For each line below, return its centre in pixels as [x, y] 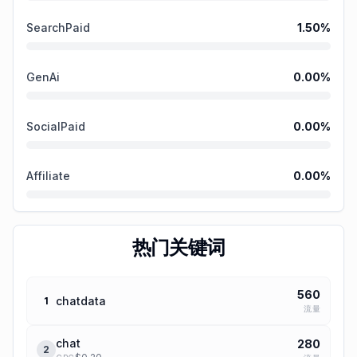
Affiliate [48, 176]
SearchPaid [58, 27]
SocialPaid [56, 126]
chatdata [81, 300]
